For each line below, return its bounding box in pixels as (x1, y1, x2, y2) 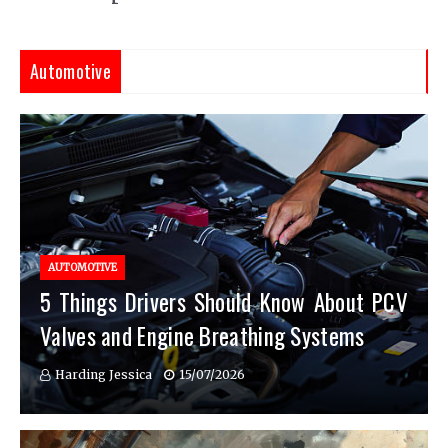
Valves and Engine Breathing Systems (40, 319, 365, 354)
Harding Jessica (55, 367, 152, 383)
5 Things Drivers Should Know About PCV (40, 285, 408, 320)
